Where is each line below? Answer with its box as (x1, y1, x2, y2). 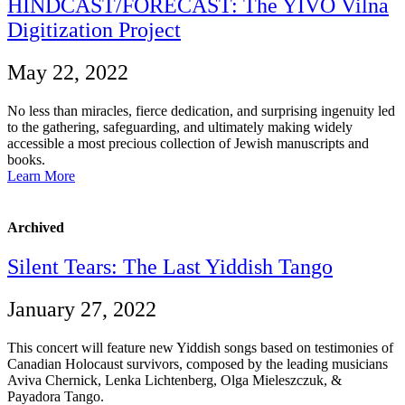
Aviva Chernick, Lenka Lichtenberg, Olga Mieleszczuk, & (7, 372, 342, 389)
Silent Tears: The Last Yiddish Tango (7, 255, 333, 279)
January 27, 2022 (7, 297, 156, 322)
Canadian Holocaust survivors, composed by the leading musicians (7, 356, 388, 372)
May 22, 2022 (7, 60, 128, 84)
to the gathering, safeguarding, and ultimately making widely (7, 118, 353, 135)
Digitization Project (7, 17, 181, 42)
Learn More (7, 167, 75, 184)
